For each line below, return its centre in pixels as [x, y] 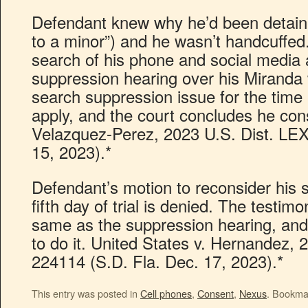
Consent [216, 293]
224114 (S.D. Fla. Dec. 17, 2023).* [157, 261]
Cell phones [166, 293]
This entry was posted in [86, 293]
